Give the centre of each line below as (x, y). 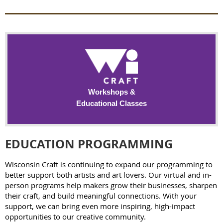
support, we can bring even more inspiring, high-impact (100, 206)
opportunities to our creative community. (75, 216)
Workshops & (111, 92)
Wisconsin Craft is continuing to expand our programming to (109, 164)
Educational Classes (111, 103)
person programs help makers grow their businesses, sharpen (111, 185)
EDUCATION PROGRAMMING (89, 144)
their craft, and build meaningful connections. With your (101, 195)
